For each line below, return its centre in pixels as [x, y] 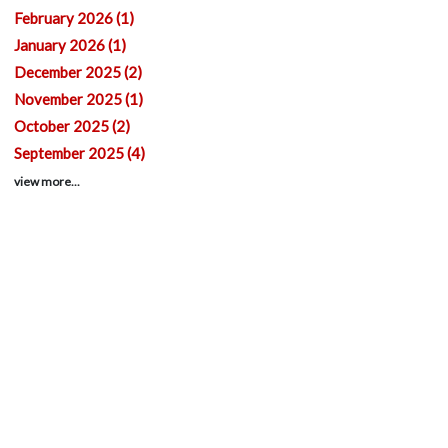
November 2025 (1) [79, 99]
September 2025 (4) [80, 153]
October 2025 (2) [72, 126]
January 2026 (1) [70, 45]
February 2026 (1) [74, 18]
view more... [47, 181]
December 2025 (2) [78, 72]
